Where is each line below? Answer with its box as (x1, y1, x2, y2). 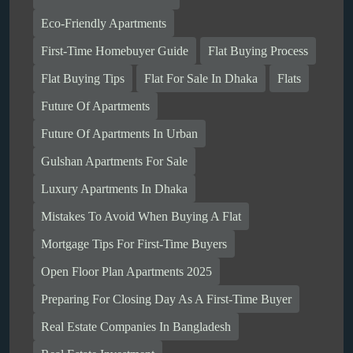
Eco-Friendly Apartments (41, 16, 166, 30)
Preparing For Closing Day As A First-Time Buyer (41, 292, 292, 306)
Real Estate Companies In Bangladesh (41, 319, 231, 333)
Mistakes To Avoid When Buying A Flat (41, 209, 241, 223)
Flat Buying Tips (41, 71, 124, 85)
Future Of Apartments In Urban (41, 126, 198, 140)
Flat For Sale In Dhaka (144, 71, 258, 85)
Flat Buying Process (208, 43, 308, 58)
